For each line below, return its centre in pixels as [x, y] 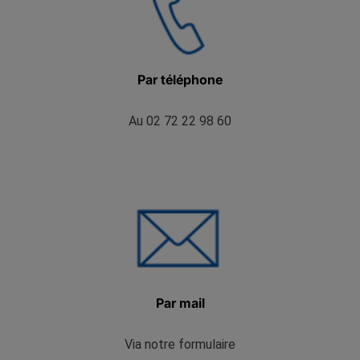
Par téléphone [180, 80]
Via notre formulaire [180, 344]
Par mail [180, 303]
